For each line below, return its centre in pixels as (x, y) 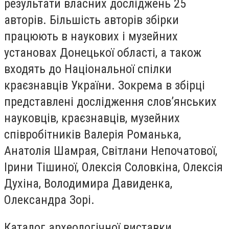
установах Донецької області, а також (103, 53)
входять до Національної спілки (88, 69)
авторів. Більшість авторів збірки (91, 20)
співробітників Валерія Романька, (93, 135)
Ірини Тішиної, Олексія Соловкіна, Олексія (113, 167)
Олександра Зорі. (49, 200)
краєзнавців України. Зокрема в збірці (105, 86)
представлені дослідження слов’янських (110, 102)
